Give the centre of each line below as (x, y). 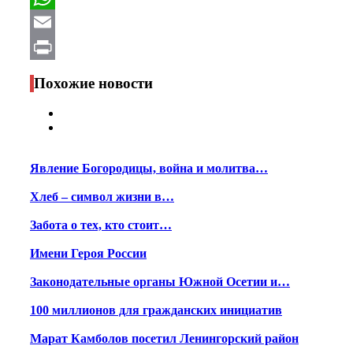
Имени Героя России (88, 254)
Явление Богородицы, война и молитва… (149, 169)
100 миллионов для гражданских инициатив (156, 310)
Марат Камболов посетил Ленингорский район (164, 339)
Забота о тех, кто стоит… (101, 225)
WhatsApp (59, 21)
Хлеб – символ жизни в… (102, 197)
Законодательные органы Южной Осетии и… (160, 282)
